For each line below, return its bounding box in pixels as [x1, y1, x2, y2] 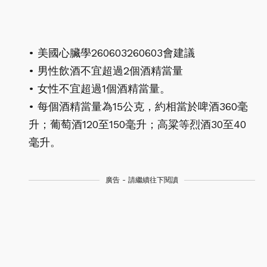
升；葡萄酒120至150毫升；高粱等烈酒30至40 [29, 117, 246, 131]
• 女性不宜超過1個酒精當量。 [29, 82, 170, 95]
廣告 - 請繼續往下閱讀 [105, 175, 178, 184]
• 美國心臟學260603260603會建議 [29, 46, 195, 59]
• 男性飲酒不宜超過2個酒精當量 [29, 64, 183, 77]
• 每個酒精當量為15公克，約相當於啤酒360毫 [29, 100, 248, 113]
